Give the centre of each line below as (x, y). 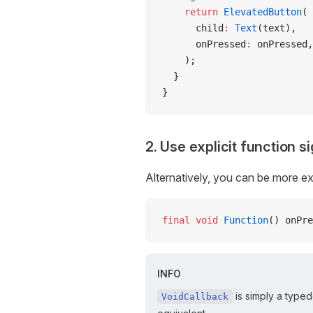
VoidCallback (195, 297)
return (190, 12)
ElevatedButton (260, 12)
